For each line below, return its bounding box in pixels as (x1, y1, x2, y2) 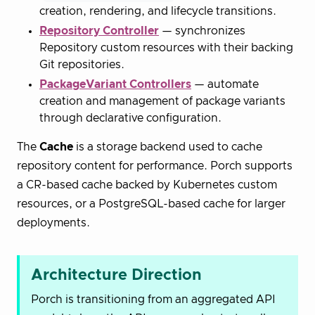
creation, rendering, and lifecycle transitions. (39, 5, 276, 17)
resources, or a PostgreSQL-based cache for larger (17, 198, 285, 210)
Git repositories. (39, 58, 124, 70)
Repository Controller (39, 25, 159, 37)
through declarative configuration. (39, 112, 221, 124)
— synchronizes (159, 25, 245, 37)
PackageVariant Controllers (39, 78, 191, 90)
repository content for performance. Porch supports (17, 160, 292, 172)
